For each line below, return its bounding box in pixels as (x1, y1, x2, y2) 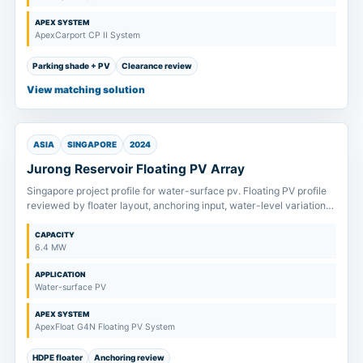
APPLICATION (35, 269, 86, 279)
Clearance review (122, 60, 192, 70)
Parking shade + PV (32, 60, 110, 70)
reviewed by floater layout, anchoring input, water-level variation (27, 199, 326, 211)
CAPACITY (35, 229, 75, 239)
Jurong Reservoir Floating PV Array (27, 160, 245, 177)
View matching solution (27, 83, 145, 96)
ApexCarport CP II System (35, 29, 140, 41)
